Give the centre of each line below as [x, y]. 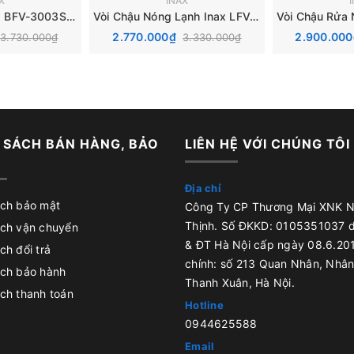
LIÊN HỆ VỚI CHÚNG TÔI [267, 143]
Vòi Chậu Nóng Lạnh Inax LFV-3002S [254, 16]
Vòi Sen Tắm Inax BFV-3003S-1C [70, 16]
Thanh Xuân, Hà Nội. [240, 282]
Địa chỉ [203, 188]
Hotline [204, 305]
